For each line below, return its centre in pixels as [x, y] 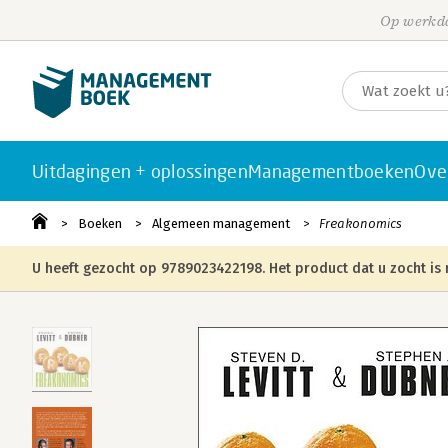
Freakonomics [360, 223]
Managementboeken [331, 171]
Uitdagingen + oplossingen [140, 171]
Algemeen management [221, 223]
